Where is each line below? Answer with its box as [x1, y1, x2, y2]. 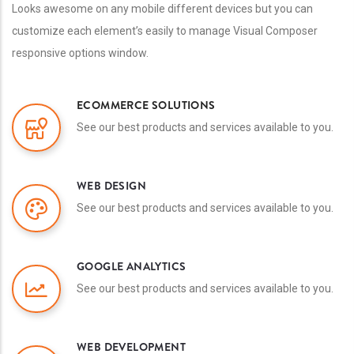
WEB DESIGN [77, 177, 146, 194]
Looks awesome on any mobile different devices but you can [12, 2, 313, 15]
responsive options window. [12, 46, 149, 59]
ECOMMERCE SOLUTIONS [77, 96, 216, 113]
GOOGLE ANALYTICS [77, 258, 186, 274]
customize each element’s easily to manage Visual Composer [12, 24, 318, 37]
